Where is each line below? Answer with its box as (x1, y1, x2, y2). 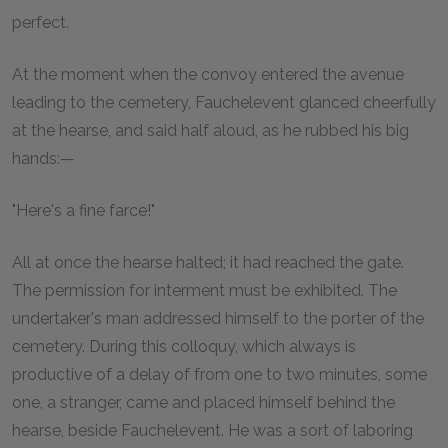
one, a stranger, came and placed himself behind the (12, 392, 395, 412)
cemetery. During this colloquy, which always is (12, 336, 356, 356)
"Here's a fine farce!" (12, 200, 155, 220)
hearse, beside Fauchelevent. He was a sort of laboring (12, 420, 413, 440)
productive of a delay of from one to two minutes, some (12, 364, 427, 384)
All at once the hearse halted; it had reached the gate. (12, 252, 404, 272)
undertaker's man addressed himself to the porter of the (12, 308, 424, 328)
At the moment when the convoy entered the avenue (12, 64, 404, 84)
